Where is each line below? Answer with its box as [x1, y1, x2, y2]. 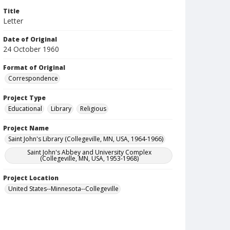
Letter [3, 16, 23, 26]
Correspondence [8, 74, 58, 83]
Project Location [3, 174, 59, 182]
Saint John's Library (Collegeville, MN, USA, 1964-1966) [8, 135, 163, 143]
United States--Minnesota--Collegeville [8, 184, 119, 193]
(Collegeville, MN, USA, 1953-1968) [40, 154, 139, 163]
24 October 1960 [3, 44, 59, 54]
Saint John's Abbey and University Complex [27, 148, 151, 157]
